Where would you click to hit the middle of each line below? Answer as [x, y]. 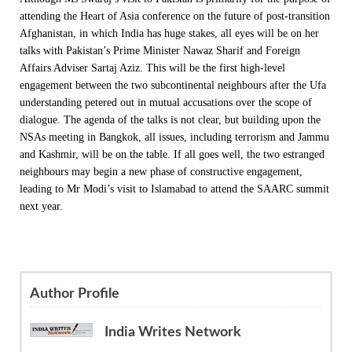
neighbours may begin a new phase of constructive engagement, [161, 171]
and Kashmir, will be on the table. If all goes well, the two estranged [172, 154]
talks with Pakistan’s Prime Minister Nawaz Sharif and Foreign [160, 50]
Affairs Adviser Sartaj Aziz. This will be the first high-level [152, 68]
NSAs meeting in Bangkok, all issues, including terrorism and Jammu [174, 137]
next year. [41, 206]
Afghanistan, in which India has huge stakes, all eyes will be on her [169, 33]
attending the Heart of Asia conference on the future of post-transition [175, 16]
